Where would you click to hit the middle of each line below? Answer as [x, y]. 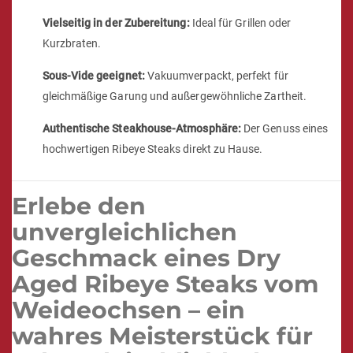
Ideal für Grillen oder [240, 22]
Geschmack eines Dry [146, 258]
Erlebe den [79, 206]
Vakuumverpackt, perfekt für [216, 75]
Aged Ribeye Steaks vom [165, 284]
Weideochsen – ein [128, 310]
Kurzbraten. [72, 43]
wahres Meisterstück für [162, 336]
